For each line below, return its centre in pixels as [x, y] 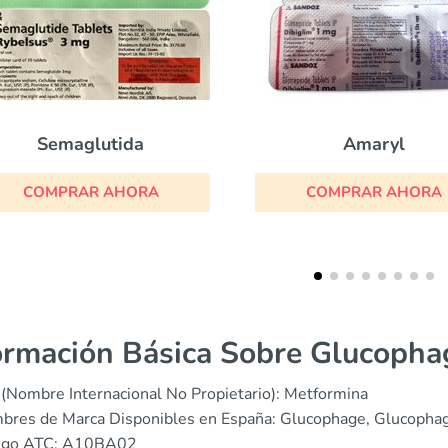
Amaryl [106, 143]
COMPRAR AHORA [106, 191]
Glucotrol [389, 143]
